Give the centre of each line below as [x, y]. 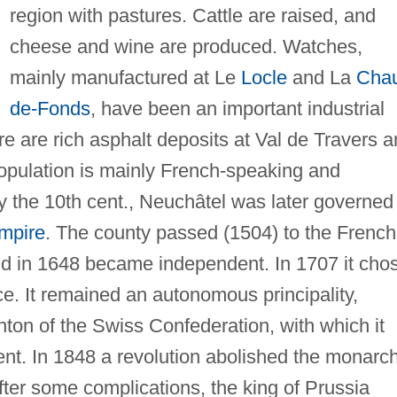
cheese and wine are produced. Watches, [186, 46]
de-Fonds [50, 108]
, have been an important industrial [237, 108]
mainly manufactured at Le [125, 77]
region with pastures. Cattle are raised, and [192, 15]
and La [321, 77]
